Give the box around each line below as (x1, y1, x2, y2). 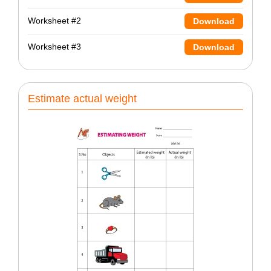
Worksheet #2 (28, 16, 81, 26)
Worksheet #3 (28, 42, 81, 52)
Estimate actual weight (28, 92, 137, 105)
